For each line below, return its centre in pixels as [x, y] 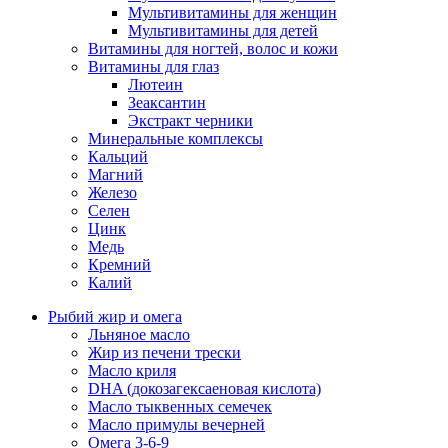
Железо [112, 193]
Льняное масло [139, 335]
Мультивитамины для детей [223, 31]
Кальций [118, 157]
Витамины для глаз [153, 67]
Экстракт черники [190, 121]
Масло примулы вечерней [176, 425]
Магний [115, 175]
